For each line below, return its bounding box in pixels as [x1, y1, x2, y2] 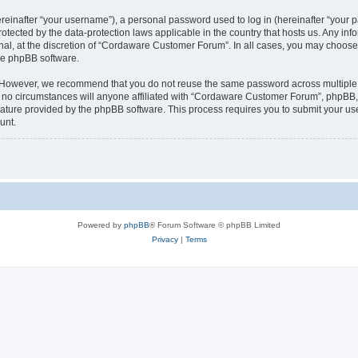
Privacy [151, 235, 178, 244]
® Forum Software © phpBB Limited [149, 221, 280, 229]
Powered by [78, 221, 124, 229]
